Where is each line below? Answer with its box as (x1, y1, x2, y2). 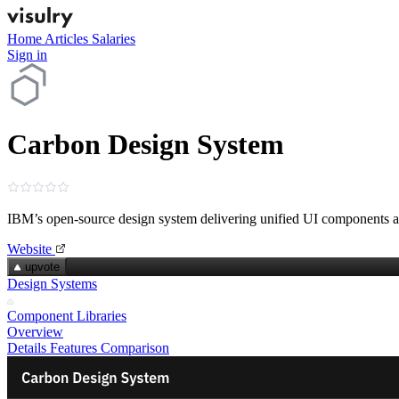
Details (7, 339, 46, 355)
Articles (45, 31, 92, 46)
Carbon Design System (7, 128, 284, 161)
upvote (25, 259, 60, 273)
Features (50, 339, 97, 355)
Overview (7, 323, 63, 339)
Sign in (7, 47, 47, 62)
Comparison (101, 339, 169, 355)
